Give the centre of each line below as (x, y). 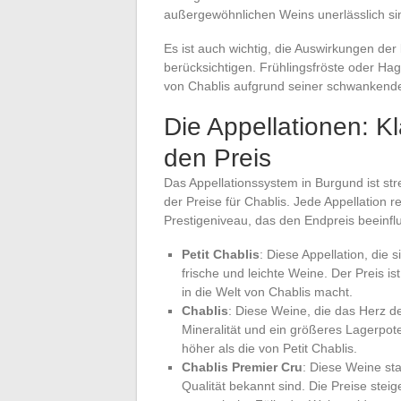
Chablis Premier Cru (242, 367)
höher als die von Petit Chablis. (269, 348)
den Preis (218, 158)
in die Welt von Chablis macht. (267, 291)
